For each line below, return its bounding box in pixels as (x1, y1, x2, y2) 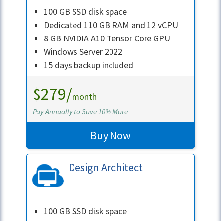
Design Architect (69, 160, 143, 174)
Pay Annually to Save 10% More (33, 107, 128, 116)
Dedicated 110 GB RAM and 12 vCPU (44, 19, 179, 31)
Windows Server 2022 (44, 45, 123, 57)
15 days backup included (44, 59, 134, 71)
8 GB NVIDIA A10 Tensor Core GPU (44, 32, 171, 44)
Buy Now (90, 128, 131, 142)
